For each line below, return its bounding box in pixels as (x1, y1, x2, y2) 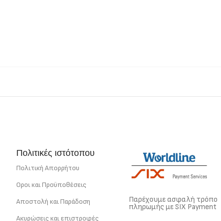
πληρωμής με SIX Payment (129, 202, 217, 212)
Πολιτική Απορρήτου (16, 164, 79, 172)
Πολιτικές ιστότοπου (16, 147, 95, 158)
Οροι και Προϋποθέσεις (16, 181, 86, 189)
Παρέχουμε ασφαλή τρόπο (129, 195, 218, 205)
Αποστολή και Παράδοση (16, 197, 90, 206)
